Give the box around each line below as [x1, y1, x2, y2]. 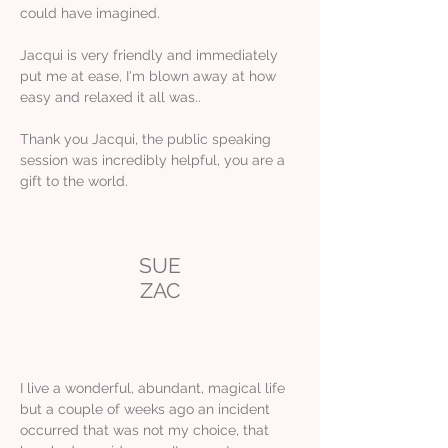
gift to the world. [20, 172, 128, 189]
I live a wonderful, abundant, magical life [20, 379, 285, 396]
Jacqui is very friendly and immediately [20, 46, 278, 63]
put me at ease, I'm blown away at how [20, 67, 276, 84]
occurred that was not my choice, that [20, 421, 269, 438]
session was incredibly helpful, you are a [20, 151, 285, 168]
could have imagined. [20, 4, 160, 21]
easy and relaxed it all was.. [20, 88, 201, 105]
